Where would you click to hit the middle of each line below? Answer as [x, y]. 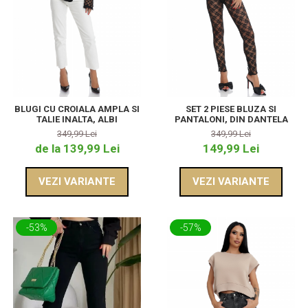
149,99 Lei [231, 149]
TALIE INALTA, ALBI [77, 120]
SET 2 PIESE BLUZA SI [231, 109]
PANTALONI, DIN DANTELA [231, 120]
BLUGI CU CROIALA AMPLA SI [77, 109]
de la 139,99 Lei [77, 149]
